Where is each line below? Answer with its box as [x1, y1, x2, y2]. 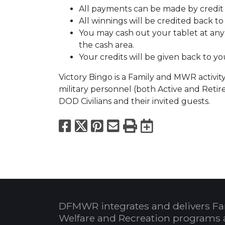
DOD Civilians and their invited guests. [59, 96, 210, 106]
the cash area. [79, 40, 134, 50]
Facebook [74, 117, 142, 134]
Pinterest [106, 117, 170, 134]
